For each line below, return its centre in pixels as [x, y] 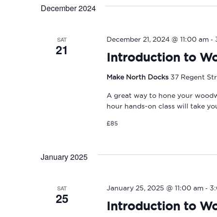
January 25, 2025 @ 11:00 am [155, 188]
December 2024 [68, 8]
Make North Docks [138, 77]
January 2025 [64, 157]
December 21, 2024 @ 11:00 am [157, 39]
